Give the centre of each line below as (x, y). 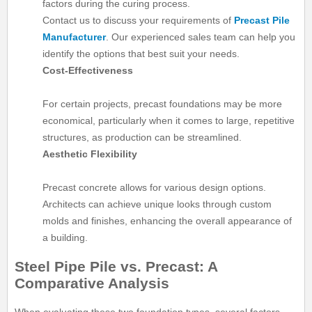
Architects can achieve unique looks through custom (157, 204)
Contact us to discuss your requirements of (139, 21)
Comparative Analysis (92, 283)
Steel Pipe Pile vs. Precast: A (116, 266)
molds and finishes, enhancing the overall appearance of (167, 221)
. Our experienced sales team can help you (201, 37)
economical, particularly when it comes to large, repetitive (169, 121)
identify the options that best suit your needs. (141, 54)
